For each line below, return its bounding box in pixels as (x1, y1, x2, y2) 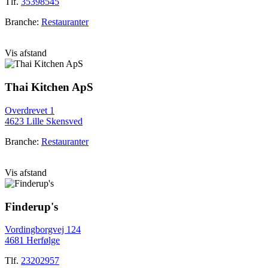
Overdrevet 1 (5, 105, 54, 115)
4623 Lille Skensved (5, 115, 83, 126)
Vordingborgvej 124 (5, 224, 81, 235)
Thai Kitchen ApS (5, 81, 93, 94)
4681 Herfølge (5, 235, 60, 246)
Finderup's (5, 200, 58, 213)
